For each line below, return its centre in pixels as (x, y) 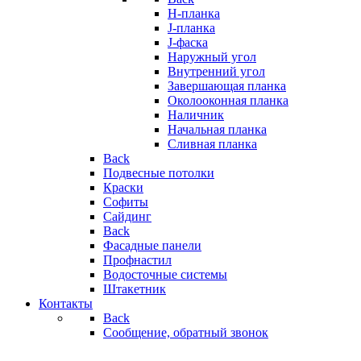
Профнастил (137, 260)
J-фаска (188, 42)
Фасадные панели (152, 245)
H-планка (194, 13)
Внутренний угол (216, 71)
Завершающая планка (227, 86)
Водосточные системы (165, 274)
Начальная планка (217, 129)
